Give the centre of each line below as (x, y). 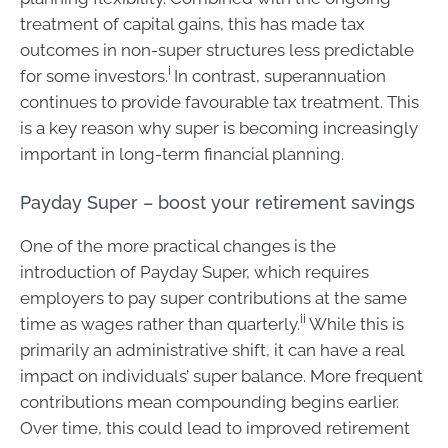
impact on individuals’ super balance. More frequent (221, 376)
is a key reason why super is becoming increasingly (219, 127)
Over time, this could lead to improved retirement (215, 428)
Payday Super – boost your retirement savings (217, 202)
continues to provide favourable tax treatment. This (219, 101)
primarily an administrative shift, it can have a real (212, 350)
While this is (356, 324)
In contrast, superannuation (280, 75)
